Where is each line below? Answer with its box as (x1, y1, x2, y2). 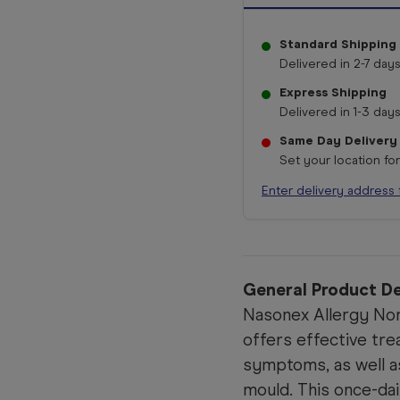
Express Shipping (279, 85, 387, 101)
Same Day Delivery (279, 133, 397, 149)
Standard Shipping (279, 37, 396, 53)
